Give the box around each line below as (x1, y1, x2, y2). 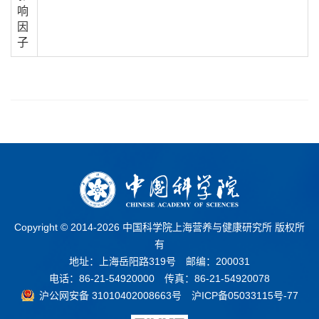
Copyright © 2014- (14, 221, 97, 234)
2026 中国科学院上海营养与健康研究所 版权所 (97, 221, 305, 234)
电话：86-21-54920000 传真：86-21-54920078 (49, 273, 270, 285)
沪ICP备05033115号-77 (191, 290, 298, 302)
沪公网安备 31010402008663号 (38, 290, 182, 302)
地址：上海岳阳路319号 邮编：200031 (69, 256, 250, 268)
